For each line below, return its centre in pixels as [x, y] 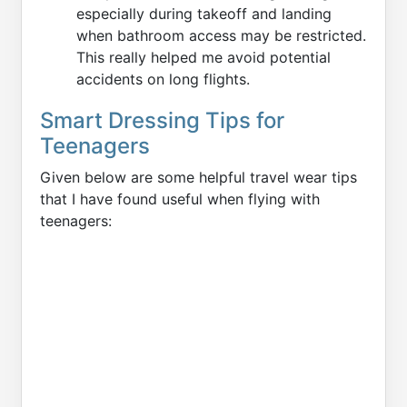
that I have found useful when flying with [180, 199]
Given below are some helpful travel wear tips [199, 177]
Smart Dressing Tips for [162, 120]
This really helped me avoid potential [203, 57]
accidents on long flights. [163, 79]
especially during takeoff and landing [204, 13]
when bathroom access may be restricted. [221, 35]
